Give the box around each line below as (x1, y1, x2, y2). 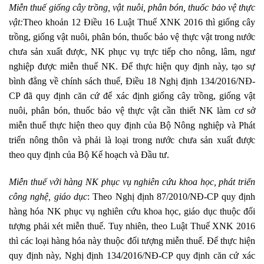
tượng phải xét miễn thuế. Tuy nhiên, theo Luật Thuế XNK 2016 (9, 221, 255, 232)
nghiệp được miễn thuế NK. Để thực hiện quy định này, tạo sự (9, 61, 255, 72)
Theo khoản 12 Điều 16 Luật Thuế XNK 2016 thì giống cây (23, 17, 255, 28)
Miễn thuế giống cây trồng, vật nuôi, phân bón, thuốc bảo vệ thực (9, 2, 255, 13)
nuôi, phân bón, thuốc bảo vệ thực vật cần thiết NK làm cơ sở (9, 105, 255, 116)
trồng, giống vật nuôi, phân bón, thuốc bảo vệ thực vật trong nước (9, 32, 255, 42)
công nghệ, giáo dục (9, 192, 87, 202)
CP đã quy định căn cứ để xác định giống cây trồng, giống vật (9, 91, 255, 101)
